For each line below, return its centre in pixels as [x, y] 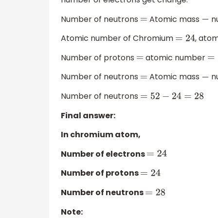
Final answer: [88, 115]
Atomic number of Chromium [118, 38]
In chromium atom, [101, 135]
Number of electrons [104, 154]
